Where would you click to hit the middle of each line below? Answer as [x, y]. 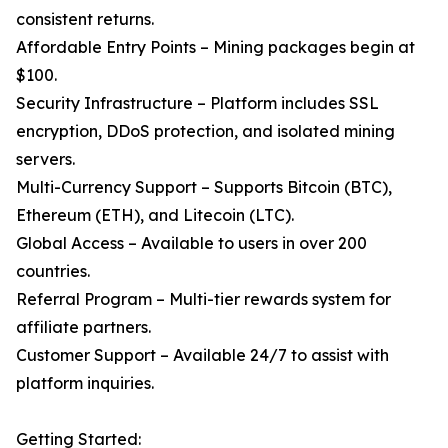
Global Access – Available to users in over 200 [191, 243]
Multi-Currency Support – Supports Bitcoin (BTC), [204, 187]
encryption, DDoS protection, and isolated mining [205, 131]
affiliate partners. [83, 327]
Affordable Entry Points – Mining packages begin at [215, 47]
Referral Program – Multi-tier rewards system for [203, 299]
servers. [45, 159]
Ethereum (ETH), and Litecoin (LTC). [155, 215]
